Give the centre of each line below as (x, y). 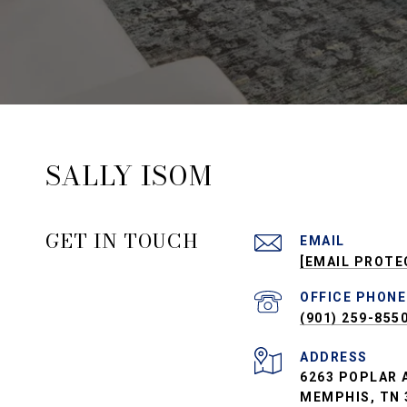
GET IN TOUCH (122, 241)
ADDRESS (334, 357)
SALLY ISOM (129, 176)
